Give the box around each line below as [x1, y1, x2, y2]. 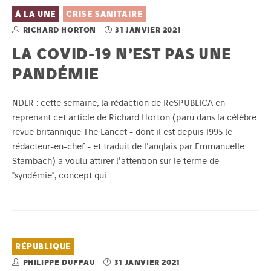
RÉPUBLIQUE [15, 241, 71, 252]
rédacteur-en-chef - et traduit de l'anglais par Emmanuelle [12, 141, 244, 152]
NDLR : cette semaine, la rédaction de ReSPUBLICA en [12, 97, 225, 109]
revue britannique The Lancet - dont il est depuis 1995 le [12, 126, 232, 138]
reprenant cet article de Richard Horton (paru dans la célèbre [12, 112, 256, 123]
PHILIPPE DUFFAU [22, 258, 98, 267]
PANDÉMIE [12, 64, 99, 83]
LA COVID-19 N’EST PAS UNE [12, 44, 232, 64]
